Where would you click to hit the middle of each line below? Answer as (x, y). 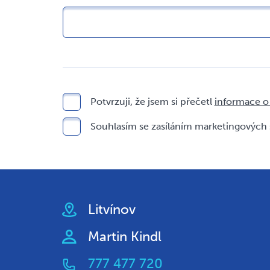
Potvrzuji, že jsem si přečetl (152, 101)
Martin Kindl (124, 237)
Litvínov (111, 209)
